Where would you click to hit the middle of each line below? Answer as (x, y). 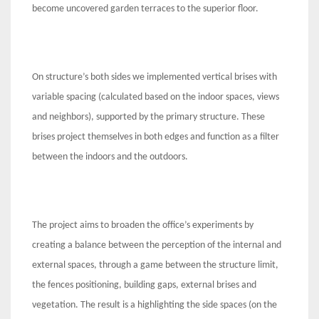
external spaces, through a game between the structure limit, (155, 265)
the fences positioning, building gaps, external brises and (144, 285)
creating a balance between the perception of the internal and (157, 245)
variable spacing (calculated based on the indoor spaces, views (156, 97)
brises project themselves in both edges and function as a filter (156, 137)
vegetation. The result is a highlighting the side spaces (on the (155, 305)
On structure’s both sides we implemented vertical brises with (155, 77)
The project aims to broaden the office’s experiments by (143, 225)
